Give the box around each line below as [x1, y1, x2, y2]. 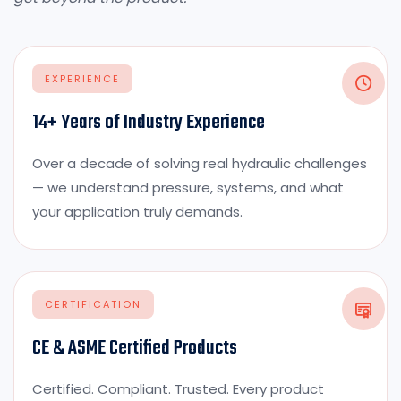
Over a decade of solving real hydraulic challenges [32, 153, 367, 173]
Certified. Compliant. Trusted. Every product [32, 379, 324, 398]
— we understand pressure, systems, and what [32, 177, 344, 197]
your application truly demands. [32, 201, 243, 221]
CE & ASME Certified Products [32, 332, 237, 363]
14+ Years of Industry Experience [32, 107, 265, 138]
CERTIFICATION [45, 296, 141, 311]
